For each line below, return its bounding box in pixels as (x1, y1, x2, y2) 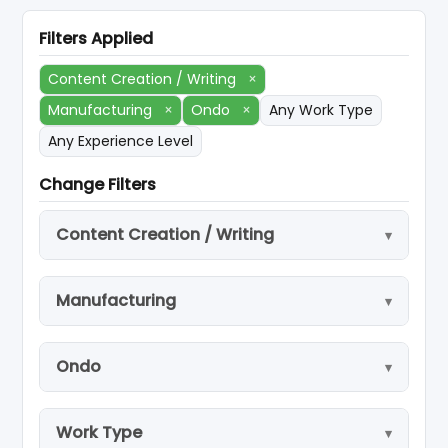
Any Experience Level (48, 131, 194, 151)
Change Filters (39, 173, 157, 196)
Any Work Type (269, 100, 374, 120)
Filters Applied (39, 27, 154, 50)
